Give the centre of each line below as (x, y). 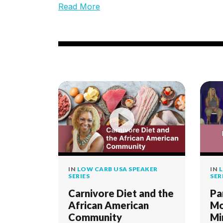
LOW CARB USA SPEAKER (117, 169)
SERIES (79, 176)
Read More (79, 6)
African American (109, 205)
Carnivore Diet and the (121, 193)
